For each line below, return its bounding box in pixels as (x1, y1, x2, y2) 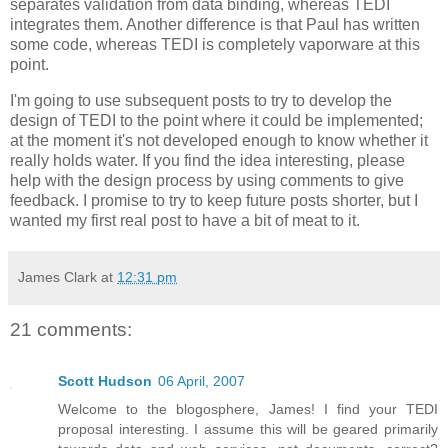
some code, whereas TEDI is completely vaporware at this (10, 35, 420, 53)
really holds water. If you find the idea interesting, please (10, 151, 405, 169)
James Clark (18, 268, 97, 285)
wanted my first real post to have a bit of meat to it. (10, 211, 360, 229)
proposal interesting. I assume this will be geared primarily (58, 421, 438, 438)
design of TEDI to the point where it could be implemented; (10, 111, 423, 129)
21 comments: (10, 318, 132, 340)
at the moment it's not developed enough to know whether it (10, 131, 428, 149)
